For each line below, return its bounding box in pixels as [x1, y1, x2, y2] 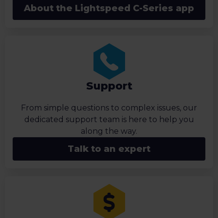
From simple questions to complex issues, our [21, 103, 197, 113]
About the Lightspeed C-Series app [24, 3, 194, 14]
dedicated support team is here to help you [24, 115, 194, 125]
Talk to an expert [68, 144, 150, 155]
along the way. [81, 127, 137, 136]
